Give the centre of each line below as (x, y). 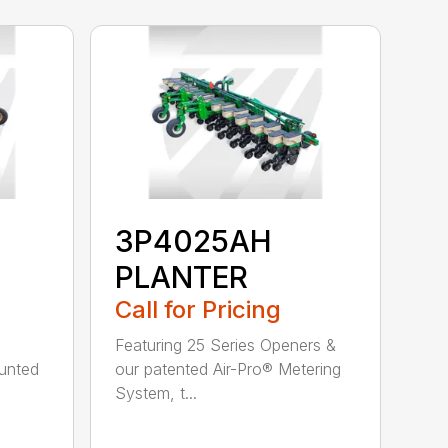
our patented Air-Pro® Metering (228, 368)
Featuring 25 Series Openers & (226, 344)
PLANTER (182, 276)
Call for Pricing (198, 309)
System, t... (156, 392)
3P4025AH (194, 240)
